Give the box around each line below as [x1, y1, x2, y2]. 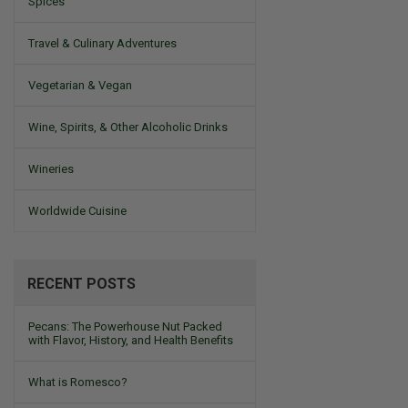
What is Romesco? [28, 375, 127, 389]
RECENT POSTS [27, 275, 136, 292]
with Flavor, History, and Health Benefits [28, 333, 233, 347]
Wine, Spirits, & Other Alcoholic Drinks [28, 120, 228, 134]
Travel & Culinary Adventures [28, 36, 177, 50]
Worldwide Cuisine [28, 204, 127, 218]
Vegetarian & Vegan [28, 78, 132, 92]
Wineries [28, 162, 74, 176]
